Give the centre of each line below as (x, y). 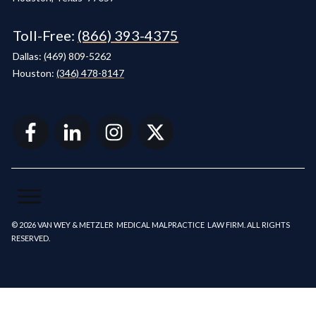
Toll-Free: (45, 35)
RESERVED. (31, 238)
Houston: (35, 73)
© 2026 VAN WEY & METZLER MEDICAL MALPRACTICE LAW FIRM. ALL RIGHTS (151, 225)
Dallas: (29, 56)
